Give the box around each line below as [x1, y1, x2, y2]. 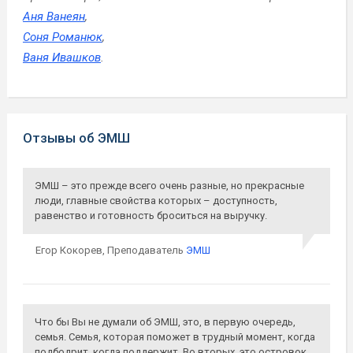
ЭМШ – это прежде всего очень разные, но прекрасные [34, 180, 304, 192]
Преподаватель [106, 244, 186, 257]
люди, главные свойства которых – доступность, [34, 195, 277, 207]
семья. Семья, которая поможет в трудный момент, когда [34, 331, 315, 344]
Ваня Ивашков [22, 50, 101, 65]
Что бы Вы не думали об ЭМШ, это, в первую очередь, [34, 316, 295, 329]
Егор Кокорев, [35, 244, 107, 257]
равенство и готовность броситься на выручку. [34, 210, 267, 222]
